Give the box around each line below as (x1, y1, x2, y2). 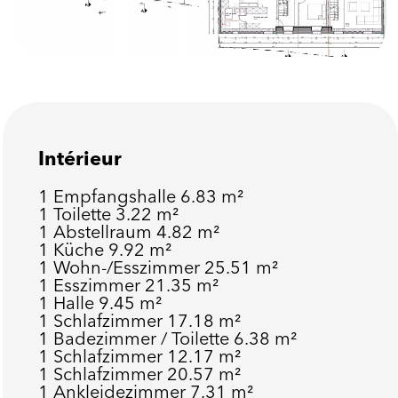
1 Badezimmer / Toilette (37, 327, 234, 349)
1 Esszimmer (37, 274, 145, 296)
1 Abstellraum (37, 220, 156, 243)
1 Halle (37, 291, 99, 314)
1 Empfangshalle (37, 185, 180, 207)
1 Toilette (37, 203, 115, 225)
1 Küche (37, 238, 108, 260)
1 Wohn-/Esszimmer (37, 256, 204, 278)
